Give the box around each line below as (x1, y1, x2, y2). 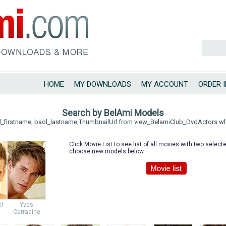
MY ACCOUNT (141, 80, 188, 89)
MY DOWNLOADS (74, 80, 131, 89)
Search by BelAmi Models (62, 107, 164, 118)
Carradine (13, 208, 40, 215)
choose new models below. (69, 148, 145, 155)
